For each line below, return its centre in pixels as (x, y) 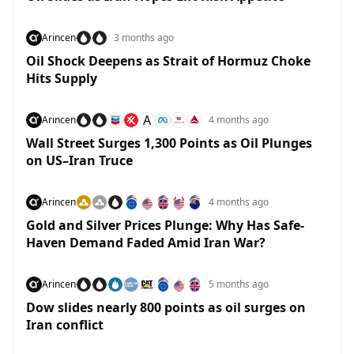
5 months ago (239, 284)
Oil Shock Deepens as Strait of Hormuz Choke (168, 61)
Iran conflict (65, 325)
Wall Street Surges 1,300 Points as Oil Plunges (169, 143)
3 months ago (144, 38)
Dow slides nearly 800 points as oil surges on (166, 307)
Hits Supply (62, 78)
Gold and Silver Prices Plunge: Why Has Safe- (165, 225)
